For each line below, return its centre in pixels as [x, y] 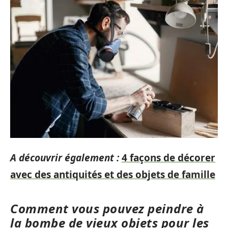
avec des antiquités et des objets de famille [113, 174]
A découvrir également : [65, 158]
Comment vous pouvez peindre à [107, 208]
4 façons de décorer [168, 158]
